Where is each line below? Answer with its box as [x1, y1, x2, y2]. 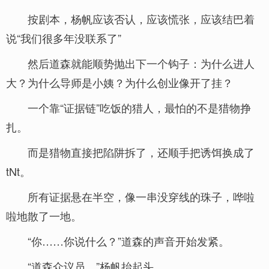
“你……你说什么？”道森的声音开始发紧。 [28, 233, 229, 249]
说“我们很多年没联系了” [6, 30, 121, 46]
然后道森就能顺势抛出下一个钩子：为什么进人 [28, 55, 255, 71]
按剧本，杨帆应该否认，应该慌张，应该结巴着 [28, 11, 255, 26]
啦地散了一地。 [6, 208, 82, 223]
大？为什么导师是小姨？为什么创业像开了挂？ [6, 74, 233, 90]
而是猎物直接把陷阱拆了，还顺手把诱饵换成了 [28, 144, 255, 160]
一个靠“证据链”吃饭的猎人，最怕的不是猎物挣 [28, 100, 251, 115]
